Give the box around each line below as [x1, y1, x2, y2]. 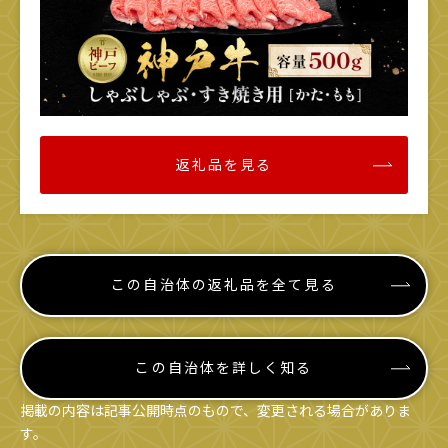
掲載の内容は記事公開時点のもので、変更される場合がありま [20, 403, 411, 420]
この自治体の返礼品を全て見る [111, 277, 337, 294]
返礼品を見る [175, 157, 273, 174]
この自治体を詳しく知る [135, 360, 313, 377]
